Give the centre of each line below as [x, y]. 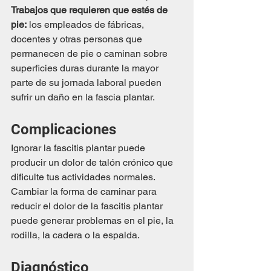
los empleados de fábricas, [87, 25]
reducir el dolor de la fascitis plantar [88, 206]
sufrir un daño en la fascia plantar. [83, 97]
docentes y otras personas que [78, 39]
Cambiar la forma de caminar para [85, 192]
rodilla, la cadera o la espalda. [75, 235]
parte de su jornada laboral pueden [87, 83]
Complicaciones [64, 130]
